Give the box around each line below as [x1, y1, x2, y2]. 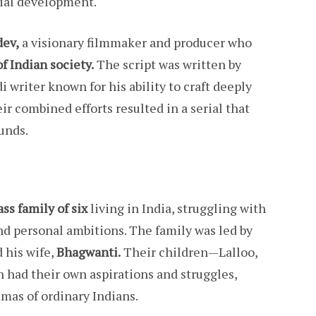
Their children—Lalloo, [121, 243, 257, 261]
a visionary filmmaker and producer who [19, 34, 252, 51]
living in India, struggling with [87, 200, 266, 217]
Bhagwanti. [56, 243, 121, 261]
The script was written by [94, 56, 241, 73]
